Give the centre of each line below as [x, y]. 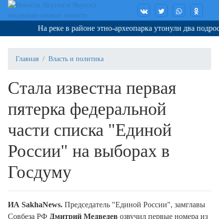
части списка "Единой [90, 130]
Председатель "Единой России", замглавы [134, 205]
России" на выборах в [89, 151]
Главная [27, 59]
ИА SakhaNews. [35, 205]
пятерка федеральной [87, 109]
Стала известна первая [92, 88]
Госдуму [40, 172]
